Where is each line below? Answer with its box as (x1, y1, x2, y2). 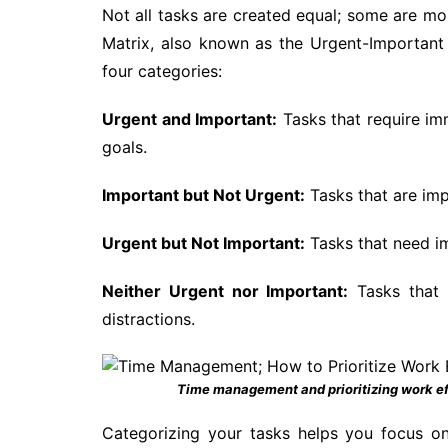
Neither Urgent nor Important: (102, 280, 349, 301)
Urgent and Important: (102, 108, 277, 129)
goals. (102, 136, 147, 157)
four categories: (102, 60, 222, 81)
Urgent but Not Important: (102, 232, 305, 253)
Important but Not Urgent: (102, 184, 305, 205)
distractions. (102, 308, 195, 329)
